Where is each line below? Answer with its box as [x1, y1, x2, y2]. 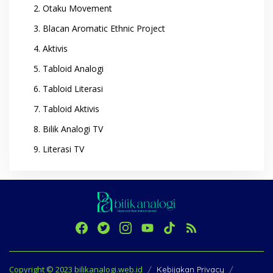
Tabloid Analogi [43, 62, 104, 74]
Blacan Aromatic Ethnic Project [43, 22, 165, 34]
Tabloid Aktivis [43, 102, 99, 115]
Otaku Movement [43, 2, 112, 14]
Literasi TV [43, 143, 84, 155]
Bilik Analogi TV [43, 122, 103, 135]
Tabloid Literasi [43, 82, 103, 94]
